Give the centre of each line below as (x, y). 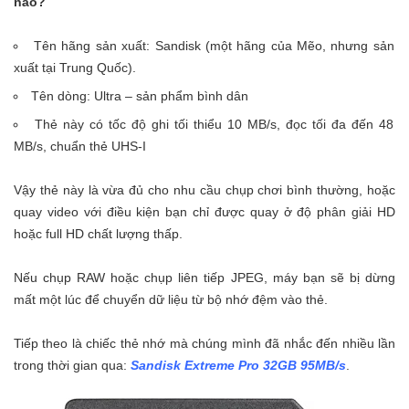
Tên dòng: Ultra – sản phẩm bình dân (140, 96)
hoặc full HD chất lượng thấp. (98, 234)
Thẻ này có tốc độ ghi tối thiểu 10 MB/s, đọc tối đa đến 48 (215, 125)
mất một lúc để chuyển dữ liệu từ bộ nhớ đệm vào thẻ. (171, 300)
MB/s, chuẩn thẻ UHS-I (80, 147)
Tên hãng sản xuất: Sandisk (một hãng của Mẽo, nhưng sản (214, 46)
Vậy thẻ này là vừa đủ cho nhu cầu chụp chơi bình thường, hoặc (204, 190)
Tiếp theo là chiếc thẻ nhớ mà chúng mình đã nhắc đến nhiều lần (204, 344)
